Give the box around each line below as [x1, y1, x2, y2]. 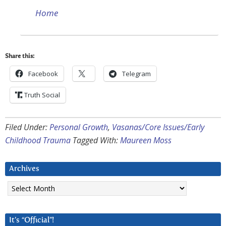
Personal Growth [49, 122, 108, 133]
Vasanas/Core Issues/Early [112, 122, 204, 133]
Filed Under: [5, 122, 49, 133]
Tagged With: [73, 135, 120, 146]
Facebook [28, 69, 58, 79]
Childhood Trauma [5, 135, 71, 146]
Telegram [122, 69, 151, 79]
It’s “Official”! [9, 216, 54, 224]
